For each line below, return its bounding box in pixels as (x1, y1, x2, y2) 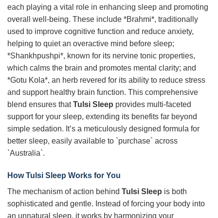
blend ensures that (7, 100, 73, 109)
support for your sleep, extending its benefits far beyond (7, 112, 197, 121)
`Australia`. (7, 149, 45, 158)
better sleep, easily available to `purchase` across (7, 137, 178, 145)
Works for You (66, 171, 121, 180)
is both (162, 187, 187, 196)
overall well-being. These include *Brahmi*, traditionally (7, 15, 198, 24)
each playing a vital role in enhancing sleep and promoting (7, 3, 208, 12)
